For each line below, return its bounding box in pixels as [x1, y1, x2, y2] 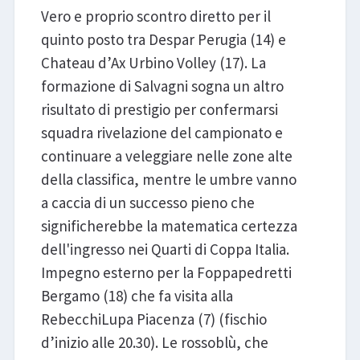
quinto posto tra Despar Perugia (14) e [40, 29, 286, 49]
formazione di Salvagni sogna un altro [40, 76, 284, 96]
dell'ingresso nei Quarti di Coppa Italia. [40, 239, 289, 259]
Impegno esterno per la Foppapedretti [40, 262, 292, 282]
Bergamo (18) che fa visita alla [40, 285, 233, 305]
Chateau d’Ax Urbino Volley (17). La [40, 52, 266, 72]
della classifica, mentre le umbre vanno [40, 169, 297, 189]
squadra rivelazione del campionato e [40, 122, 283, 142]
